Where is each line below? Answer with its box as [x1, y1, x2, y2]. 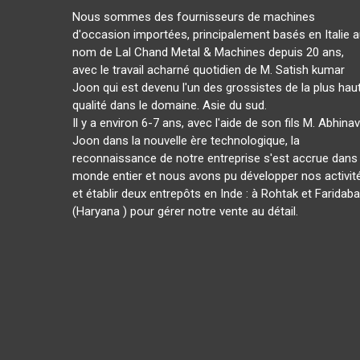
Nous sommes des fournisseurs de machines [72, 10, 315, 24]
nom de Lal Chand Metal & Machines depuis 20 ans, [72, 45, 344, 59]
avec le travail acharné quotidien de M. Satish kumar [72, 63, 345, 77]
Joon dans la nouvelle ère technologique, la [72, 133, 300, 148]
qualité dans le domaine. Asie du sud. [72, 98, 267, 112]
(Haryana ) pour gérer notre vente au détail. [72, 204, 298, 219]
